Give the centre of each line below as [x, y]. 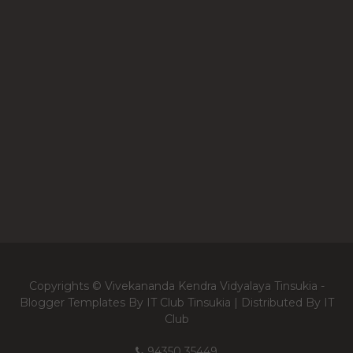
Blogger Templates [72, 302]
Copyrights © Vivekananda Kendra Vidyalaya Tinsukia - [176, 286]
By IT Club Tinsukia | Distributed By [224, 302]
